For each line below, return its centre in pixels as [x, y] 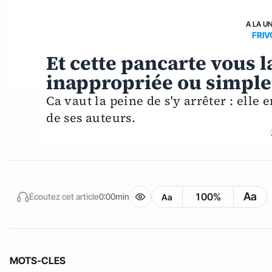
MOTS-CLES [38, 260]
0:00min [114, 197]
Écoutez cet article [64, 197]
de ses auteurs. [91, 117]
